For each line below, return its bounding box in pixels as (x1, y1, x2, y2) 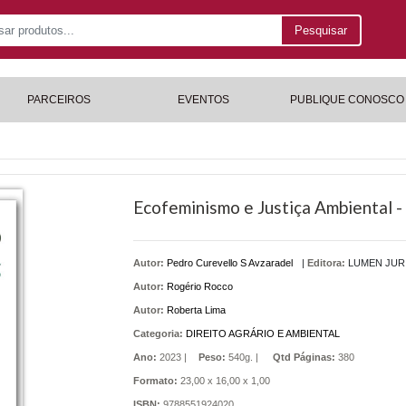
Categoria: (132, 328, 183, 339)
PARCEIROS (27, 93, 92, 106)
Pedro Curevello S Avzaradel (166, 257, 293, 268)
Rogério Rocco (166, 281, 233, 292)
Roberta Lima (166, 304, 226, 315)
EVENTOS (177, 93, 229, 106)
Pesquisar (295, 24, 348, 38)
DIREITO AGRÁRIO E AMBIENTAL (185, 328, 340, 339)
